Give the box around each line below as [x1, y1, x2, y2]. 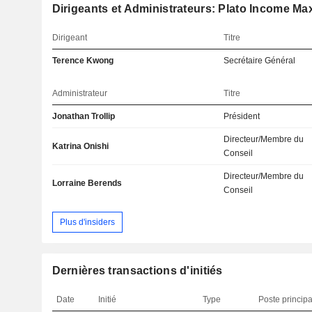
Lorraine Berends [52, 178, 122, 189]
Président [224, 111, 260, 122]
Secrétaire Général [224, 56, 296, 66]
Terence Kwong [52, 56, 114, 66]
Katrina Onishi [52, 141, 109, 152]
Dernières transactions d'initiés [52, 265, 223, 277]
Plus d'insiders [59, 217, 115, 227]
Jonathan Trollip [52, 111, 115, 122]
